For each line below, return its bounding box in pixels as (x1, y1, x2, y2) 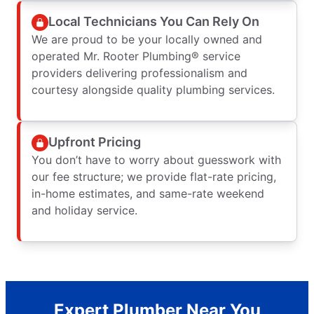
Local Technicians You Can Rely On (48, 14, 259, 29)
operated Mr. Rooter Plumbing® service (32, 48, 240, 63)
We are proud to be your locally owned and (32, 32, 262, 46)
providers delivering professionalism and (32, 65, 247, 80)
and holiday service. (32, 203, 137, 217)
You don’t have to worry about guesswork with (32, 152, 281, 167)
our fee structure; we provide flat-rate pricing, (32, 169, 276, 184)
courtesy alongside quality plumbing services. (32, 82, 275, 97)
